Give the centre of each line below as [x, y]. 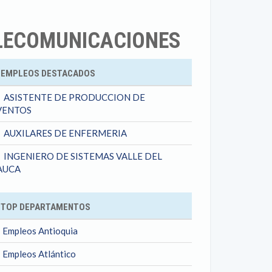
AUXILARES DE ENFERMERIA [65, 133]
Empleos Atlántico [39, 254]
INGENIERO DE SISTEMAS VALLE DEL [83, 156]
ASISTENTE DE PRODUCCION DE [74, 97]
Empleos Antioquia [40, 231]
